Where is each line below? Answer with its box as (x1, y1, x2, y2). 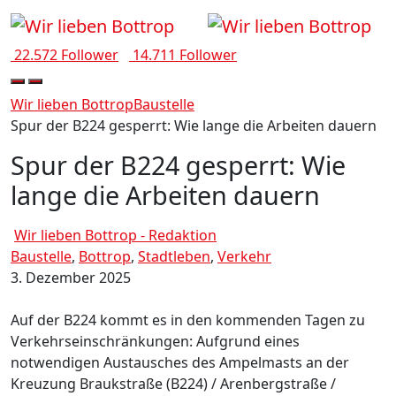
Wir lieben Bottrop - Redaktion (14, 225, 217, 245)
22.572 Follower (14, 44, 118, 65)
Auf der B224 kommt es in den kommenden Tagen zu (11, 309, 365, 330)
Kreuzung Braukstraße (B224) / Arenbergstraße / (11, 373, 336, 393)
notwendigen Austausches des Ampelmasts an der (11, 352, 349, 372)
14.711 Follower (133, 44, 237, 65)
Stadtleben (138, 246, 210, 266)
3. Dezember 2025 (11, 267, 131, 287)
